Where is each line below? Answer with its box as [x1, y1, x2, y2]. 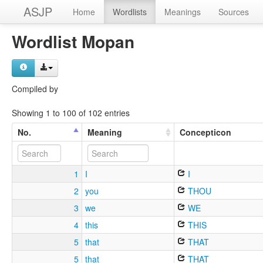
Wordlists [113, 6, 147, 18]
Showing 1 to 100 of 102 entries [12, 106, 130, 119]
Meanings [164, 6, 201, 18]
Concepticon [180, 126, 232, 138]
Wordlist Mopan [12, 29, 134, 53]
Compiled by [12, 83, 58, 95]
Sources [218, 6, 249, 18]
